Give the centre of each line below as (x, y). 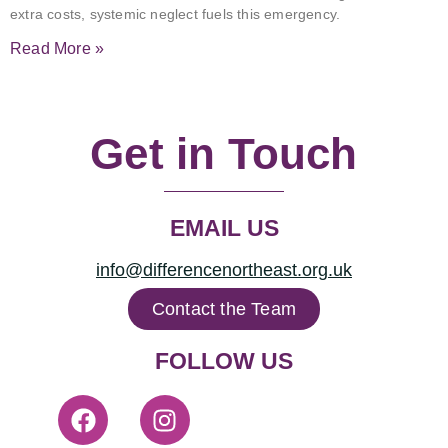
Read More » (57, 48)
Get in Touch (224, 153)
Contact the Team (224, 309)
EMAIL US (224, 228)
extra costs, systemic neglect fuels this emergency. (175, 14)
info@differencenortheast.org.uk (224, 270)
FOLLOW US (224, 361)
